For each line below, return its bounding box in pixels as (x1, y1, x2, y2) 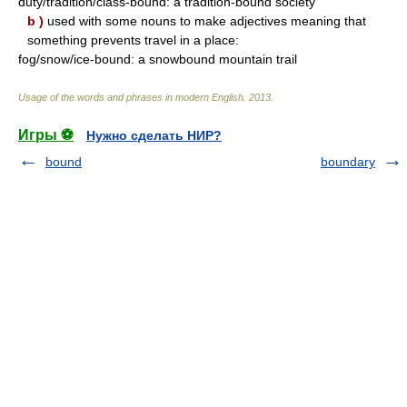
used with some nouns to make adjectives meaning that (44, 14, 366, 28)
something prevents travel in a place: (27, 33, 239, 47)
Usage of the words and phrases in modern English (18, 92, 243, 103)
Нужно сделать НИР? (86, 128, 222, 143)
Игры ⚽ (18, 127, 74, 143)
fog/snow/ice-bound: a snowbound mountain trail (18, 52, 297, 66)
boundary (321, 154, 375, 169)
